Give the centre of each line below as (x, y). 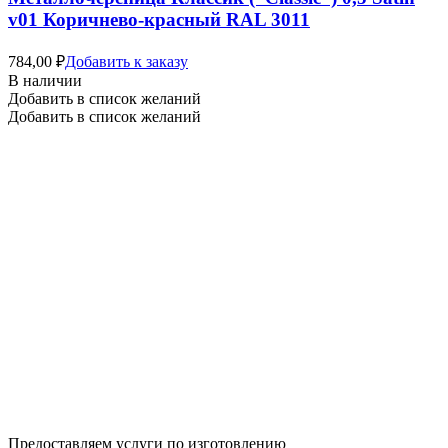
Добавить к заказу (126, 61)
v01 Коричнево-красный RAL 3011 (159, 20)
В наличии (45, 80)
